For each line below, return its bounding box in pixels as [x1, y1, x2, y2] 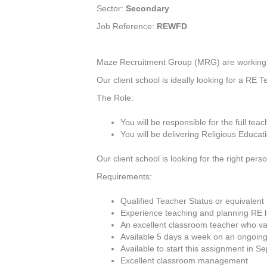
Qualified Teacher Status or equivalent [120, 196, 264, 206]
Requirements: [97, 172, 152, 182]
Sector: [97, 4, 126, 14]
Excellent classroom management [120, 256, 248, 266]
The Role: [97, 93, 133, 103]
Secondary [126, 4, 169, 14]
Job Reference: [97, 21, 157, 32]
